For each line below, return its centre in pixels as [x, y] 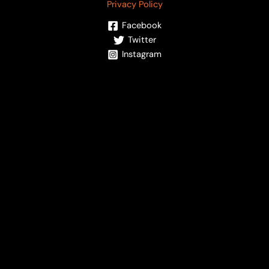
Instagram [142, 54]
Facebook [142, 25]
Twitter [142, 40]
